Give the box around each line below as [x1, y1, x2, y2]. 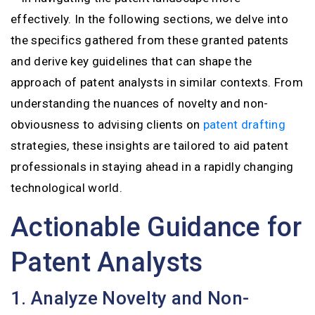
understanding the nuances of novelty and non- [11, 96, 269, 110]
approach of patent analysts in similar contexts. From [11, 75, 303, 89]
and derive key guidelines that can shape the [11, 54, 252, 68]
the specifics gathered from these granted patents [11, 33, 289, 47]
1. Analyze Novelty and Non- [11, 288, 250, 309]
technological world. [11, 181, 123, 195]
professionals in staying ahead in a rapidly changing [11, 160, 294, 174]
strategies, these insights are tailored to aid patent [11, 139, 288, 153]
